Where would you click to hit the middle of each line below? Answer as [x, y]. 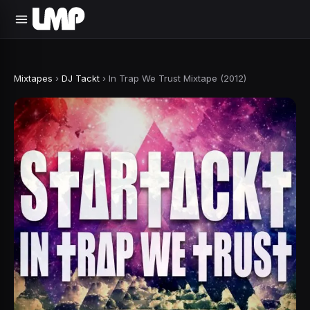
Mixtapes [33, 78]
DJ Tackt [81, 78]
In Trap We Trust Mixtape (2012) [177, 78]
